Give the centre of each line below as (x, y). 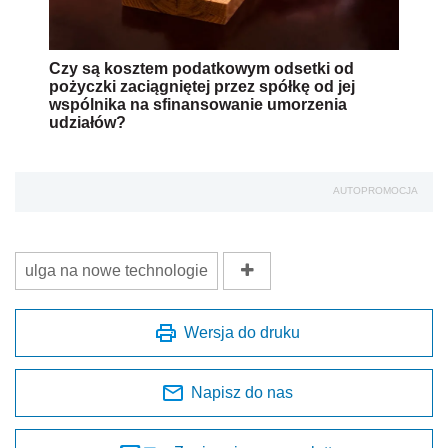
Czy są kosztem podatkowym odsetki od (201, 68)
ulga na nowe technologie (116, 270)
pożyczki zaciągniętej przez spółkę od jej (202, 86)
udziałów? (87, 122)
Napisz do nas (242, 392)
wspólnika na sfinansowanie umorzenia (198, 104)
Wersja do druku (242, 332)
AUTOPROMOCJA (375, 190)
